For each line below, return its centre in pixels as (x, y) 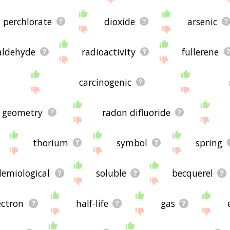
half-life (92, 203)
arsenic (202, 21)
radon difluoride (136, 112)
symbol (132, 142)
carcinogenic (106, 82)
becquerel (192, 173)
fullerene (200, 52)
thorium (50, 142)
